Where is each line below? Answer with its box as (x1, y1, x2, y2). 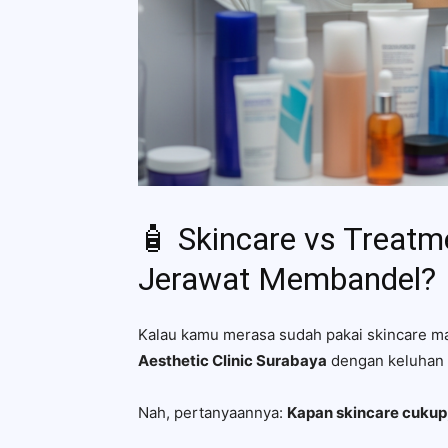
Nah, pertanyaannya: (138, 403, 287, 422)
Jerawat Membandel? (138, 260, 436, 298)
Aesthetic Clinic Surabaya (138, 351, 327, 370)
